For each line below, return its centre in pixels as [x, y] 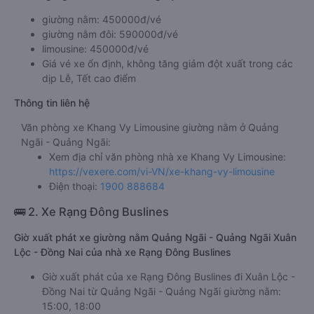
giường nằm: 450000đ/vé [102, 19]
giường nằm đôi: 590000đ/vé [110, 34]
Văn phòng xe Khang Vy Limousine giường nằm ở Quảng [150, 127]
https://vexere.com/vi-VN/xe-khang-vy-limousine [162, 171]
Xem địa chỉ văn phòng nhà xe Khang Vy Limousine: [168, 157]
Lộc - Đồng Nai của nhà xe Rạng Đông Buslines [123, 252]
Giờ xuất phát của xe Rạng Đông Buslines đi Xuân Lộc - [169, 277]
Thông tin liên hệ [52, 103]
